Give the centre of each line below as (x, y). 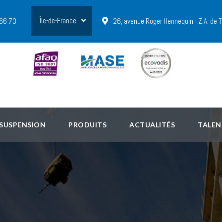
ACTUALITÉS (152, 125)
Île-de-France (58, 21)
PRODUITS (87, 125)
